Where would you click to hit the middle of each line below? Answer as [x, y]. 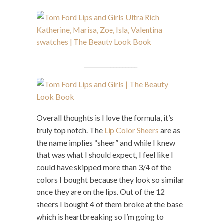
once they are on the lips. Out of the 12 [101, 191]
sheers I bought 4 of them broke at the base [110, 204]
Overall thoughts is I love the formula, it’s [105, 117]
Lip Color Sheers [131, 130]
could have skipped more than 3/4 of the [104, 167]
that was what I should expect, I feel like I [105, 154]
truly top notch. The [70, 130]
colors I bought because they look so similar [110, 179]
